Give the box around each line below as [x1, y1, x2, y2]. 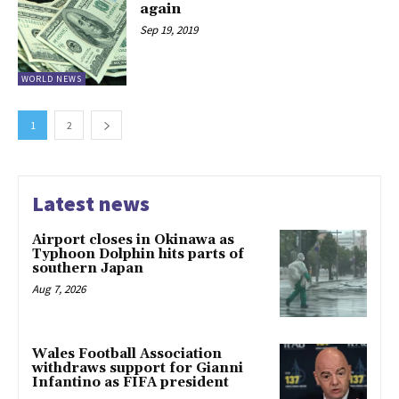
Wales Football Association [32, 345, 222, 362]
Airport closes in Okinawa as [32, 232, 234, 249]
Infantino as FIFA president [32, 373, 229, 391]
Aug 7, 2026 [32, 281, 85, 297]
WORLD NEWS [21, 73, 82, 85]
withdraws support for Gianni [32, 359, 243, 377]
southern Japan [32, 260, 143, 278]
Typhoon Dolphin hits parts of [32, 246, 244, 264]
